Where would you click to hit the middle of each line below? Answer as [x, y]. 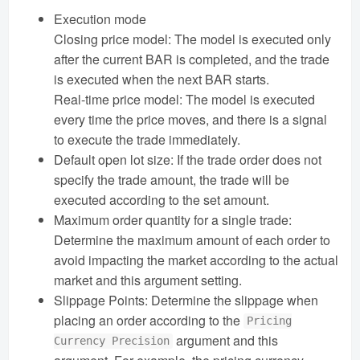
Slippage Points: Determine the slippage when [186, 300]
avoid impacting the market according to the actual [196, 260]
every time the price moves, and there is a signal [190, 119]
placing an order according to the [149, 320]
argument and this [226, 340]
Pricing [270, 321]
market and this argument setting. [148, 280]
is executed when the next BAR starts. [162, 79]
